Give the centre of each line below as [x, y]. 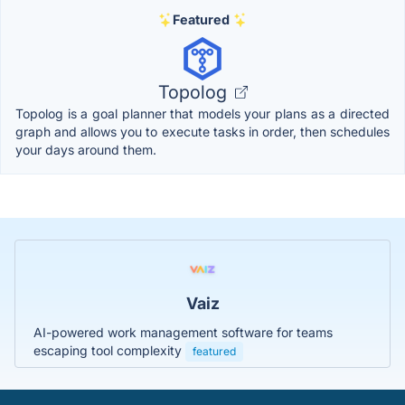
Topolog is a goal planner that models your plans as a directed [202, 114]
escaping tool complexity [109, 351]
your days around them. [86, 150]
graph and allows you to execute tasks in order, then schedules [202, 132]
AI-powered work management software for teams [183, 333]
